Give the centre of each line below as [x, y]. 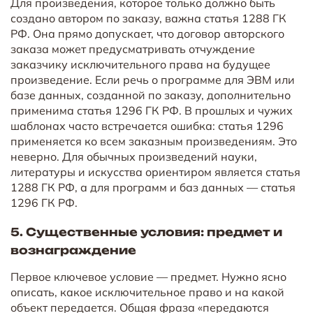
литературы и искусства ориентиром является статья [155, 172]
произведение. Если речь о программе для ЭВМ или [153, 79]
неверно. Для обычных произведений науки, [134, 156]
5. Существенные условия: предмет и [146, 232]
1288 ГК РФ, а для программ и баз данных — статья [153, 187]
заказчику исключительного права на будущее [140, 64]
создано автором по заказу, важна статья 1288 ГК [148, 18]
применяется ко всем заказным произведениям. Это [154, 141]
